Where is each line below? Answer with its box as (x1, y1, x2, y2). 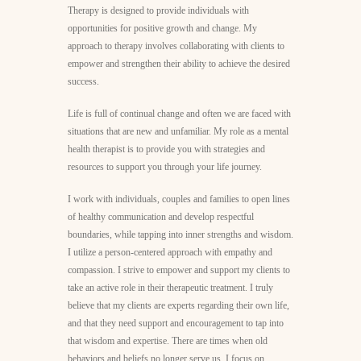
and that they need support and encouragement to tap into (68, 317, 284, 329)
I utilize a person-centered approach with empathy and (68, 246, 272, 258)
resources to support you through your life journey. (68, 160, 262, 172)
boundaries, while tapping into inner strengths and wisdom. (68, 228, 293, 240)
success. (68, 75, 99, 87)
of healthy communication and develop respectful (68, 210, 254, 222)
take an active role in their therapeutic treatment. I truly (68, 281, 273, 293)
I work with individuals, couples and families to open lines (68, 193, 290, 205)
